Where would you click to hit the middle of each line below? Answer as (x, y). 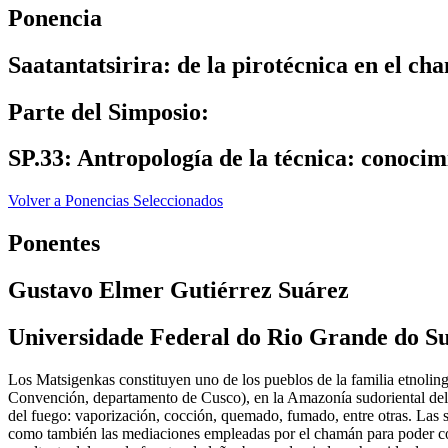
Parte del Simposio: (108, 111)
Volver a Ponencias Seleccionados (115, 201)
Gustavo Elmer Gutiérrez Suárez (178, 290)
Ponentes (54, 243)
